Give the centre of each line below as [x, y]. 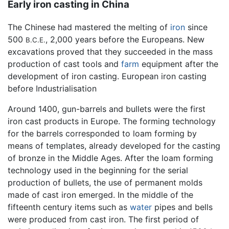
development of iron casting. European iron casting [107, 76]
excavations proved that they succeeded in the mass [110, 52]
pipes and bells [182, 207]
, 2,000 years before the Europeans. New [125, 40]
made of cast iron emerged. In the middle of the [100, 195]
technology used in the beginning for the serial [98, 170]
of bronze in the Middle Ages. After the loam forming [110, 158]
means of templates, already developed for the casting [114, 146]
